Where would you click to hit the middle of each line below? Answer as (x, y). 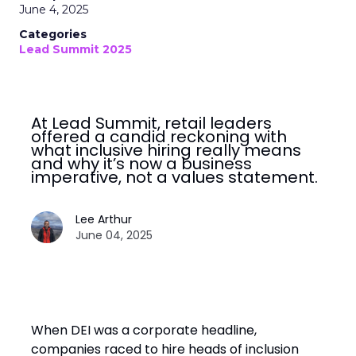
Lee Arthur (104, 220)
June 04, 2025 (114, 236)
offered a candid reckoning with (159, 137)
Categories (53, 35)
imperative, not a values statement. (174, 178)
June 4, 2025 (54, 10)
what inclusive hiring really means (166, 151)
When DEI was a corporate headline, (144, 331)
